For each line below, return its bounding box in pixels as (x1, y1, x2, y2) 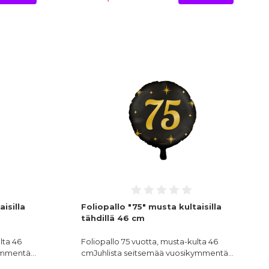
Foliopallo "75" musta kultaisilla (80, 202, 222, 212)
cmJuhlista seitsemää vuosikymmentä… (80, 248, 234, 258)
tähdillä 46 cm (80, 213, 145, 223)
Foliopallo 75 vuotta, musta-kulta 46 (80, 237, 218, 247)
